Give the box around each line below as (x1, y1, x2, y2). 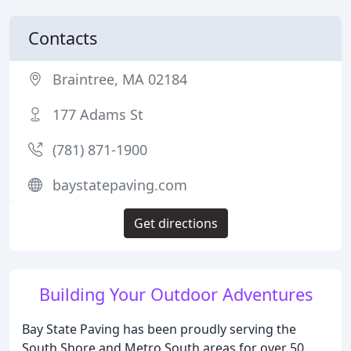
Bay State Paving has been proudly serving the (22, 320, 296, 338)
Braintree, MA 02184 (52, 70, 187, 89)
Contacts (28, 27, 97, 49)
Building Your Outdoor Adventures (38, 283, 313, 306)
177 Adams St (52, 105, 143, 124)
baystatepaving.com (52, 175, 187, 194)
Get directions (133, 215, 218, 232)
